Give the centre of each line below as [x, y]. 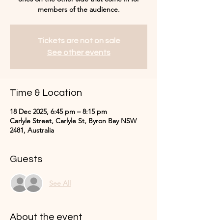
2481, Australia [32, 130]
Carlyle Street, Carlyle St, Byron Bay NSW [73, 121]
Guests [26, 159]
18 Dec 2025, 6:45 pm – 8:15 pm [58, 111]
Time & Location [46, 93]
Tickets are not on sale [79, 41]
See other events [79, 53]
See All [60, 183]
